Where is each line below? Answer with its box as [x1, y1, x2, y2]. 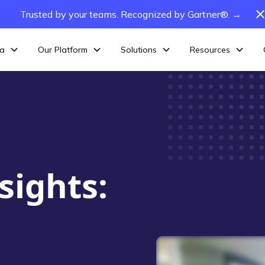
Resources [189, 44, 230, 55]
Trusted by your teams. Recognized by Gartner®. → [20, 8, 241, 20]
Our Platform [37, 44, 88, 55]
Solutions [120, 44, 157, 55]
